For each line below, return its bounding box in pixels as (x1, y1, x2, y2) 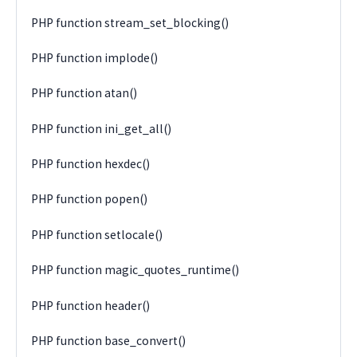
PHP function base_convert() (31, 332, 186, 348)
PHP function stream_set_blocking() (31, 14, 229, 30)
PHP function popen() (31, 191, 148, 207)
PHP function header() (31, 297, 151, 313)
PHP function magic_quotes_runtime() (31, 262, 240, 278)
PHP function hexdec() (31, 156, 151, 172)
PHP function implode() (31, 49, 159, 65)
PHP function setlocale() (31, 226, 163, 242)
